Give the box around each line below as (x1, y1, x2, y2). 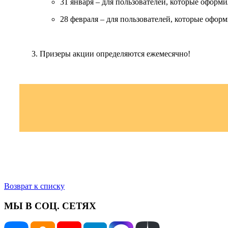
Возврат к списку (4, 182, 65, 191)
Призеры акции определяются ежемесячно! (40, 49, 190, 59)
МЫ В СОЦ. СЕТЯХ (4, 200, 96, 211)
